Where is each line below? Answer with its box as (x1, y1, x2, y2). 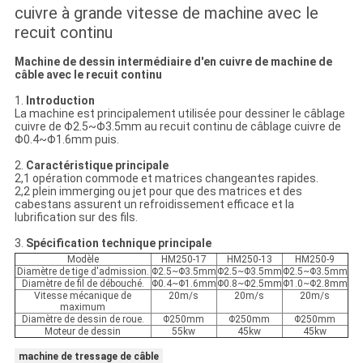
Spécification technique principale (25, 237, 211, 250)
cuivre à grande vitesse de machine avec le (14, 3, 318, 23)
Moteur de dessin (45, 326, 122, 338)
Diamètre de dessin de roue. (21, 314, 144, 326)
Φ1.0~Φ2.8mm (282, 278, 348, 290)
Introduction (25, 94, 95, 108)
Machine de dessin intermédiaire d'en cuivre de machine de (14, 55, 332, 69)
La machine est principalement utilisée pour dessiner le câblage (14, 107, 345, 121)
